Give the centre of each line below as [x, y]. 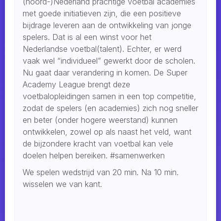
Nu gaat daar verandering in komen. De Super [105, 73]
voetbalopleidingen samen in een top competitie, [110, 96]
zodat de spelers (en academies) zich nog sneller [110, 108]
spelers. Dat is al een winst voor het [87, 37]
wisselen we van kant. [62, 184]
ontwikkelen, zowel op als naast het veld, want [107, 132]
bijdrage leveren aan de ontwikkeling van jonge [107, 25]
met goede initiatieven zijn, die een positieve [102, 14]
